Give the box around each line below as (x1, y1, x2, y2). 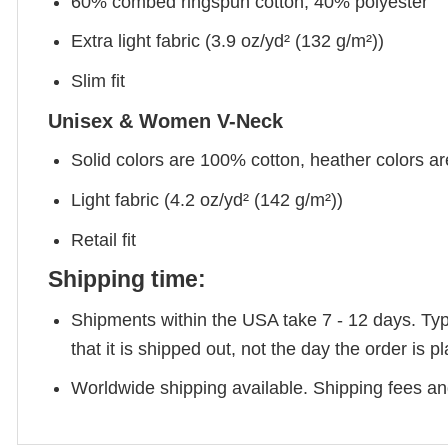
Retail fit (71, 229, 137, 250)
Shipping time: (48, 267, 206, 293)
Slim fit (71, 71, 126, 92)
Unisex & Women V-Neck (48, 109, 283, 132)
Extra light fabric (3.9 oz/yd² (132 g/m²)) (71, 31, 385, 52)
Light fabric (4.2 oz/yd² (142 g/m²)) (71, 189, 344, 210)
